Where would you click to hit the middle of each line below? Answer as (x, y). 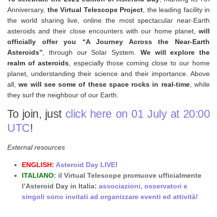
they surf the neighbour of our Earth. (63, 95)
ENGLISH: (39, 164)
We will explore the (175, 52)
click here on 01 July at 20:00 (138, 114)
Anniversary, (27, 9)
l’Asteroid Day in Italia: (60, 186)
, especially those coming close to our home (139, 63)
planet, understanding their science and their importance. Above (108, 73)
